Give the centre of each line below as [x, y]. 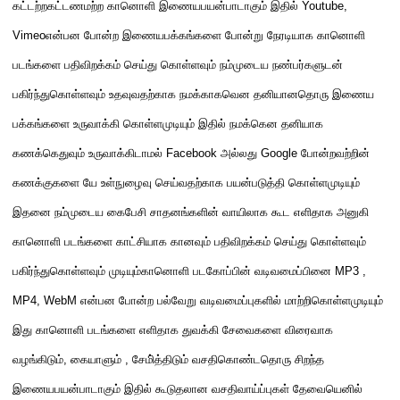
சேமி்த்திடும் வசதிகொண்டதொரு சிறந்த [228, 359]
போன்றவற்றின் [335, 153]
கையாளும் [98, 359]
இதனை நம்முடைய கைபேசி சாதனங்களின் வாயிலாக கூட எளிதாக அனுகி [191, 212]
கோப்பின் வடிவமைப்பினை [271, 271]
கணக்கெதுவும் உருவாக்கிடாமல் [89, 153]
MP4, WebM [46, 300]
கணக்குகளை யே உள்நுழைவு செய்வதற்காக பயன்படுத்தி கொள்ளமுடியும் [186, 183]
